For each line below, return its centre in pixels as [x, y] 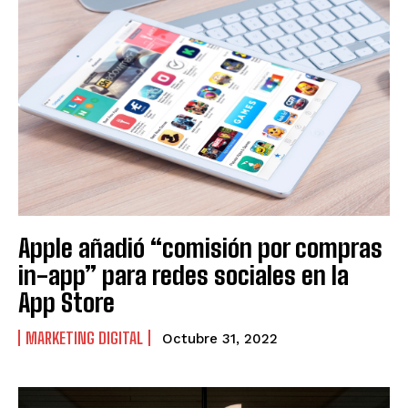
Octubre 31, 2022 [220, 338]
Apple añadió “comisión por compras [200, 247]
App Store [66, 302]
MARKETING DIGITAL [84, 337]
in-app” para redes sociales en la [184, 275]
